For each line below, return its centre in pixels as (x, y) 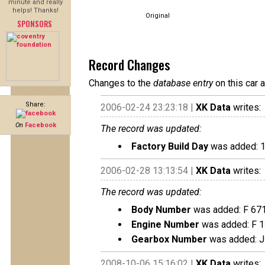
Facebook (40, 125)
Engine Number (165, 224)
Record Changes (129, 64)
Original (158, 16)
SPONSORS (34, 24)
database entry (183, 83)
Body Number (161, 210)
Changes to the (121, 83)
